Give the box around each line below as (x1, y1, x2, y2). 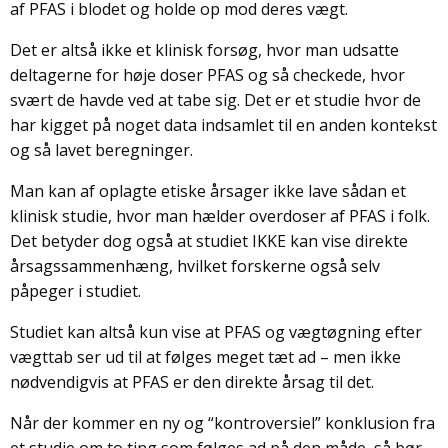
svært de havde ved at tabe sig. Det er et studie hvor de (10, 89, 421, 112)
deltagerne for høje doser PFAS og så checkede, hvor (10, 64, 405, 87)
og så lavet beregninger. (10, 139, 193, 162)
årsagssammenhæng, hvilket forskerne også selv (10, 255, 380, 278)
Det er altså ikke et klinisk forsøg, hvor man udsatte (10, 39, 399, 62)
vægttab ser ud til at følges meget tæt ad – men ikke (10, 346, 401, 369)
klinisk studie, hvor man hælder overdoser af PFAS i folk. (10, 205, 430, 228)
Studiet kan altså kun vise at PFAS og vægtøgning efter (10, 321, 422, 344)
